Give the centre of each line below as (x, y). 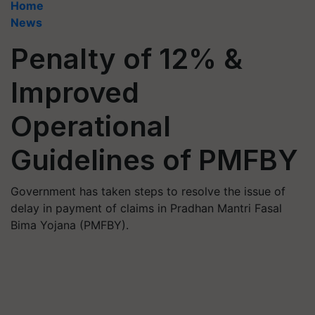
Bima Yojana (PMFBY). (70, 225)
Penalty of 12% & (127, 59)
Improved (75, 92)
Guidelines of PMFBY (154, 160)
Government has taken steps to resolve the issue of (148, 191)
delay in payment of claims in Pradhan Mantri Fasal (146, 208)
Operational (91, 126)
